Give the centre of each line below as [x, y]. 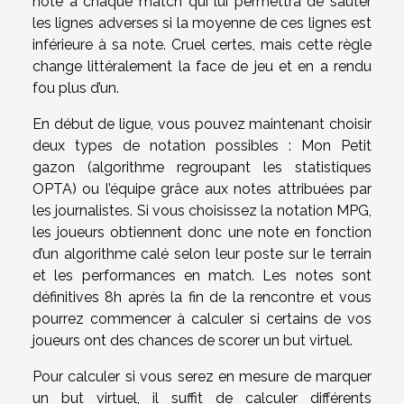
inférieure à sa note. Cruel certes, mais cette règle [202, 44]
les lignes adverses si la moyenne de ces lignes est [202, 23]
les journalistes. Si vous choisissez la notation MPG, [202, 210]
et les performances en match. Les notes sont [202, 275]
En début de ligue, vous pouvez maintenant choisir [202, 124]
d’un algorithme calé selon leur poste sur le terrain [202, 253]
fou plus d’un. [76, 87]
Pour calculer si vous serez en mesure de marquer [202, 376]
